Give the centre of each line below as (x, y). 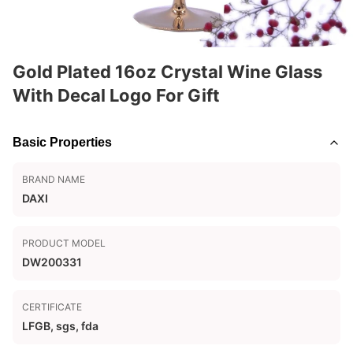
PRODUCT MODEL (64, 243)
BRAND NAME (54, 179)
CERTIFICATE (52, 307)
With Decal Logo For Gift (116, 95)
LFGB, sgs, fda (60, 326)
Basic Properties (62, 142)
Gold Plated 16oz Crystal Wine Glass (167, 72)
